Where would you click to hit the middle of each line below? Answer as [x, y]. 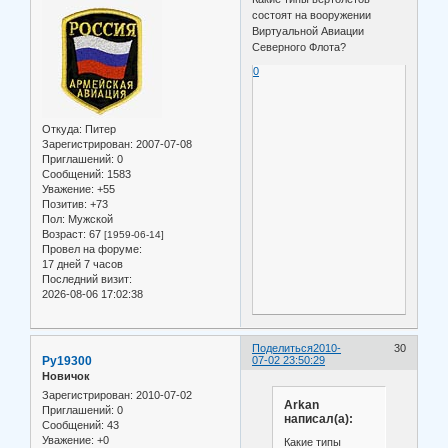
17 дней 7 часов [82, 263]
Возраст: [64, 233]
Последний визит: [87, 278]
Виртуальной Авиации [308, 30]
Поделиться [283, 347]
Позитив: [64, 203]
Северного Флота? [299, 46]
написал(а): [318, 418]
